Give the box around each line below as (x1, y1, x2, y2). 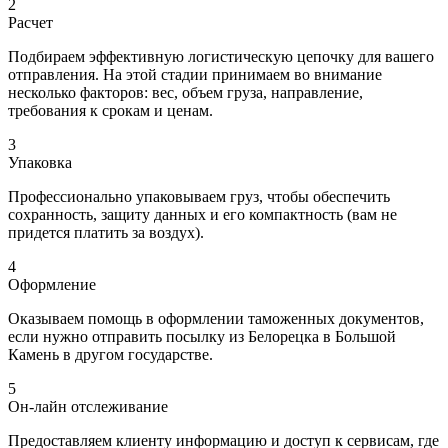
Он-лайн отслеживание (8, 397, 168, 415)
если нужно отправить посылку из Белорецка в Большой (8, 327, 396, 345)
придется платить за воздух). (8, 223, 204, 241)
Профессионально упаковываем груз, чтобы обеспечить (8, 187, 390, 205)
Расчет (8, 13, 53, 31)
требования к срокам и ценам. (8, 101, 213, 119)
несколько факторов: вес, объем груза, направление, (8, 83, 363, 101)
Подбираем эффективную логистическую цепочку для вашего (8, 47, 434, 65)
